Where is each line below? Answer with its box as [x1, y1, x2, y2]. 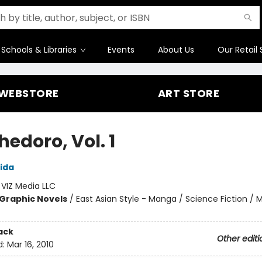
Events [108, 44, 135, 56]
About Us [158, 44, 194, 56]
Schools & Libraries [1, 44, 77, 56]
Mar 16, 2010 [6, 239, 54, 251]
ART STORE [157, 86, 220, 101]
